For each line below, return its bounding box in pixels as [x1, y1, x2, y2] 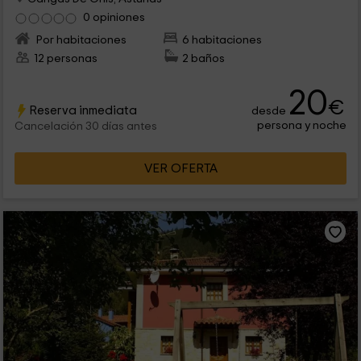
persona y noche [257, 118, 347, 131]
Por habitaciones [33, 34, 127, 47]
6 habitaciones [182, 34, 263, 47]
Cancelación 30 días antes [14, 121, 157, 133]
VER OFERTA [143, 161, 218, 175]
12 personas [33, 52, 98, 65]
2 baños [182, 52, 226, 65]
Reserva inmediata [28, 104, 137, 118]
